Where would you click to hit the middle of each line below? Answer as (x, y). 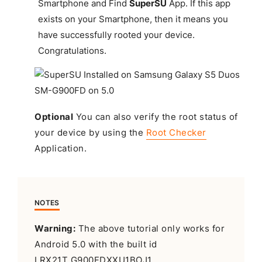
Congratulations (71, 51)
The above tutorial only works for (150, 228)
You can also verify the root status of (156, 117)
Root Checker (176, 133)
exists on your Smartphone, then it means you (133, 19)
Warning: (55, 228)
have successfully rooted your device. (116, 35)
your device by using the (90, 133)
